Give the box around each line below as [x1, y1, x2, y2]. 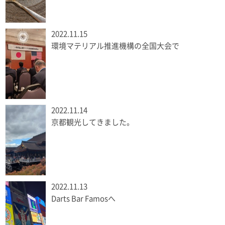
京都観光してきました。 [51, 119, 134, 127]
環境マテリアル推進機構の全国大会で [51, 42, 179, 50]
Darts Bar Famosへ [51, 195, 116, 203]
